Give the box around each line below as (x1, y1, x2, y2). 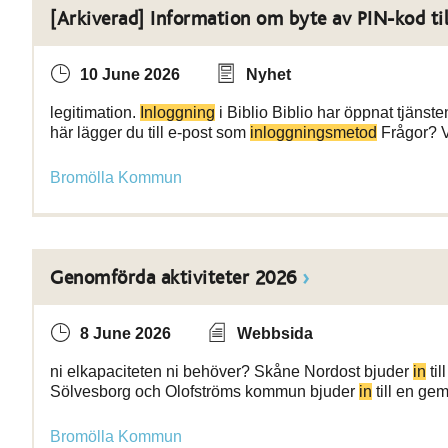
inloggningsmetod (250, 124, 377, 141)
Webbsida (237, 325, 313, 342)
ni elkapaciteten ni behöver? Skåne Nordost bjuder (50, 363, 413, 380)
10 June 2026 (80, 66, 180, 83)
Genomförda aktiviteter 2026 (50, 268, 297, 288)
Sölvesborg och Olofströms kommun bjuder (50, 383, 359, 400)
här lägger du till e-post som (50, 124, 250, 141)
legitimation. (50, 104, 140, 121)
